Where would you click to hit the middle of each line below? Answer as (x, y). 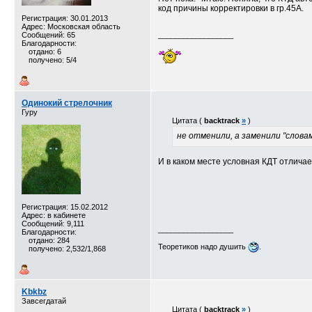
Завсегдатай (44, 301)
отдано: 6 (45, 52)
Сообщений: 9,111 (53, 224)
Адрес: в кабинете (54, 215)
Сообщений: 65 (48, 35)
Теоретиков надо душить (203, 246)
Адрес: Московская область (71, 26)
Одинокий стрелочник (67, 103)
